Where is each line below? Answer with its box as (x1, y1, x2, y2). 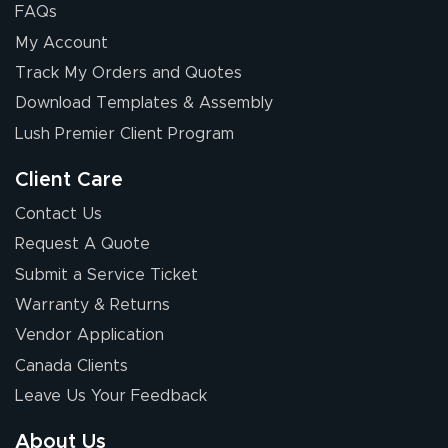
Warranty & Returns (15, 296, 170, 313)
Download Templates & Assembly (15, 95, 273, 112)
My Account (15, 34, 108, 51)
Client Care (15, 169, 123, 190)
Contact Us (15, 205, 102, 222)
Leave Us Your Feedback (15, 388, 207, 405)
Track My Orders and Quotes (15, 64, 242, 81)
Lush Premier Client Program (15, 125, 234, 142)
